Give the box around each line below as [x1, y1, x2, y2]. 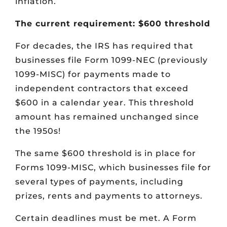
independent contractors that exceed [15, 84, 188, 94]
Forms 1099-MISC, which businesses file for [15, 163, 211, 173]
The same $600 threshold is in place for [15, 148, 196, 159]
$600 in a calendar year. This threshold [15, 98, 194, 108]
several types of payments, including [15, 177, 183, 187]
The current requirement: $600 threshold [15, 19, 210, 29]
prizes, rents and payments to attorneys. [15, 191, 203, 201]
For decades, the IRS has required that [15, 41, 194, 51]
